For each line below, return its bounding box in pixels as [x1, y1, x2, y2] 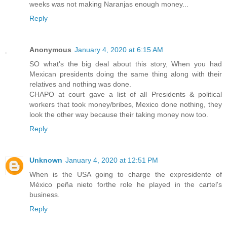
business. [29, 191, 60, 199]
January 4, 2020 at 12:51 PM [65, 156, 158, 165]
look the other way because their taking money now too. [29, 110, 208, 119]
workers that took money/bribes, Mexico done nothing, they [29, 100, 222, 109]
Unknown [29, 156, 62, 165]
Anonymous [29, 46, 71, 54]
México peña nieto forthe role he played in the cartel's [29, 180, 222, 189]
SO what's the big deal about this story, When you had [29, 60, 222, 68]
